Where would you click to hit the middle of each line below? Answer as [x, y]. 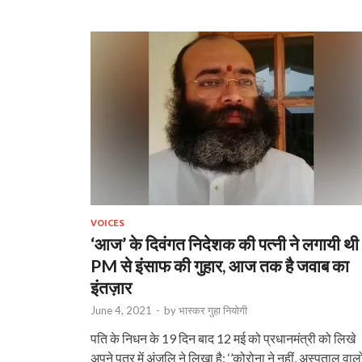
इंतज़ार [111, 287]
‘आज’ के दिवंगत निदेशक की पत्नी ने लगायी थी [225, 243]
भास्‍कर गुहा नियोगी [213, 310]
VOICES [107, 223]
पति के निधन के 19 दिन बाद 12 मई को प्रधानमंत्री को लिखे [223, 338]
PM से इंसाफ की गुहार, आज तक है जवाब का [220, 265]
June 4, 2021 [121, 310]
